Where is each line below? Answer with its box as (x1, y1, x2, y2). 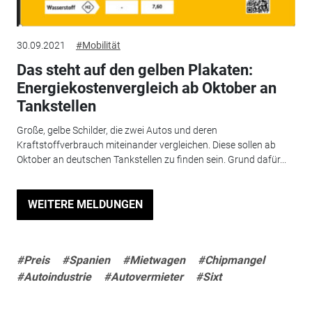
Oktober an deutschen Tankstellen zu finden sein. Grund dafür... (16, 153, 286, 165)
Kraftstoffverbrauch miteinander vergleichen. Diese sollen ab (16, 139, 276, 150)
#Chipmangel (197, 253, 265, 267)
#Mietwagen (122, 253, 185, 267)
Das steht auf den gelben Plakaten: (16, 61, 253, 79)
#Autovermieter (103, 270, 183, 283)
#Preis (16, 253, 49, 267)
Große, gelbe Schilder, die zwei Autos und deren (16, 124, 217, 136)
